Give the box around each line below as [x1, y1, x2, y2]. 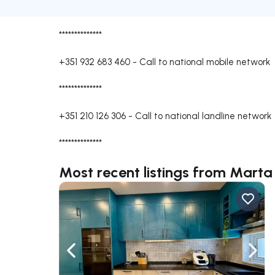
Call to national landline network [135, 110, 271, 122]
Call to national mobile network [139, 56, 270, 68]
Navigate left [70, 250, 128, 263]
